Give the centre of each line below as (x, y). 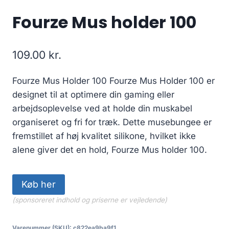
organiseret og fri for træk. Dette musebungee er (112, 122)
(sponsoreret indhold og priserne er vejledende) (90, 200)
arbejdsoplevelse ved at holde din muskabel (102, 108)
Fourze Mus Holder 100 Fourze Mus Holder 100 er (113, 81)
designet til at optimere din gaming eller (93, 94)
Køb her (39, 184)
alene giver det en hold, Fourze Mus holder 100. (110, 150)
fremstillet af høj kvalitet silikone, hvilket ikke (104, 136)
